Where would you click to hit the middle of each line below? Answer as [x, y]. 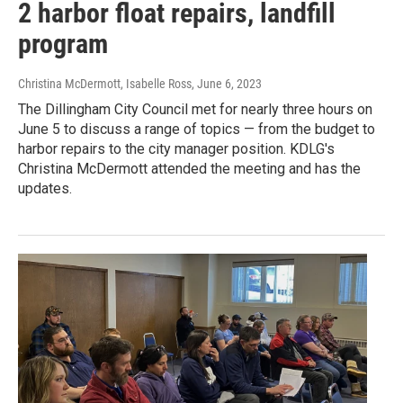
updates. [45, 189]
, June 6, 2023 [227, 84]
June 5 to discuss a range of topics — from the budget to [197, 130]
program [63, 44]
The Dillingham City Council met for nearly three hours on [195, 110]
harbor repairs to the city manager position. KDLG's [176, 149]
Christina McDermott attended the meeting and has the [189, 169]
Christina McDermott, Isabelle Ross [105, 84]
